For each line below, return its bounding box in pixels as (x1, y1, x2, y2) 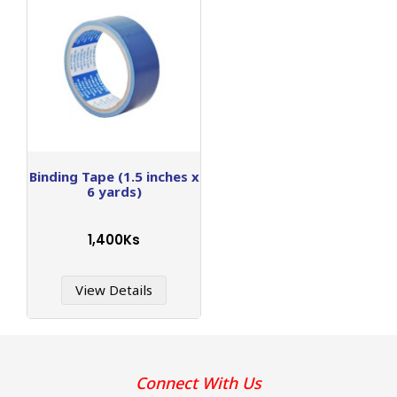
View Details (75, 281, 153, 300)
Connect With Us (136, 372, 261, 394)
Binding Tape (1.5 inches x (28, 167, 199, 186)
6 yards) (86, 183, 142, 201)
